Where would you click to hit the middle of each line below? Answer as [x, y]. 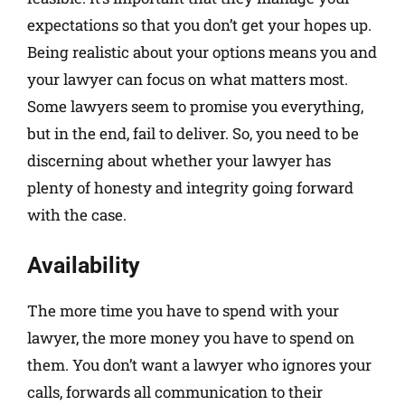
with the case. [77, 215]
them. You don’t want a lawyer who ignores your [199, 364]
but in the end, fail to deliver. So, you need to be [193, 134]
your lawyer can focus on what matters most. [188, 80]
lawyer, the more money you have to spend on [191, 337]
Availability [84, 265]
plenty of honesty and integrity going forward [190, 188]
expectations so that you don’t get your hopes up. [199, 25]
